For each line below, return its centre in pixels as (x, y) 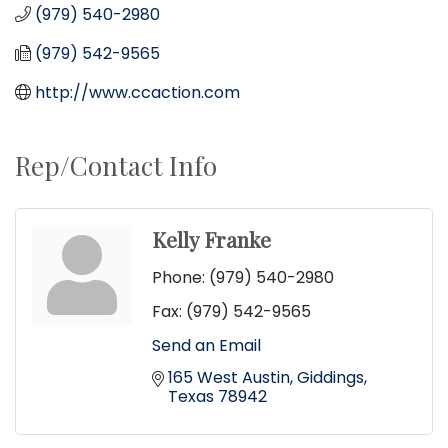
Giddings (330, 377)
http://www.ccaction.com (137, 92)
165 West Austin (229, 377)
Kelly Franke (211, 238)
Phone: (178, 277)
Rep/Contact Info (116, 165)
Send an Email (206, 345)
